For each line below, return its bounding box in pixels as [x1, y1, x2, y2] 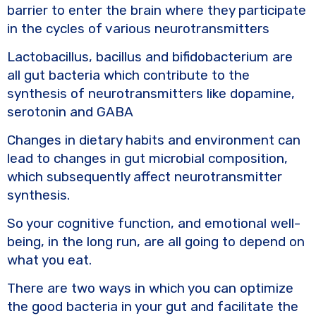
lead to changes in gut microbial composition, [7, 150, 288, 166]
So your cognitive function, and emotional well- [7, 214, 300, 231]
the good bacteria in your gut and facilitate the [7, 298, 298, 315]
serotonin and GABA [7, 103, 133, 120]
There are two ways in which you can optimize [7, 279, 293, 296]
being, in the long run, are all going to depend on [7, 233, 305, 250]
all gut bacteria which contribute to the [7, 66, 250, 83]
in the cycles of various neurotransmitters [7, 20, 269, 37]
